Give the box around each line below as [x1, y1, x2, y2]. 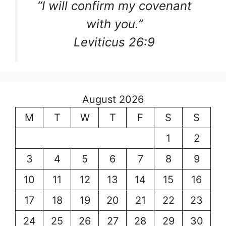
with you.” [86, 17, 143, 31]
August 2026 [82, 93, 144, 105]
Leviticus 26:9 [74, 35, 155, 49]
